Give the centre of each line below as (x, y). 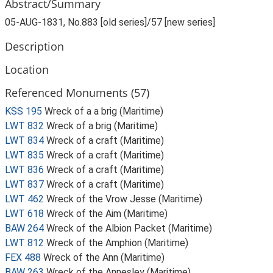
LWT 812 (24, 243)
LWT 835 (24, 155)
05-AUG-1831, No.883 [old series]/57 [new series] (110, 22)
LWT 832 (24, 126)
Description (34, 46)
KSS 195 (23, 111)
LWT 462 (24, 199)
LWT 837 (24, 184)
